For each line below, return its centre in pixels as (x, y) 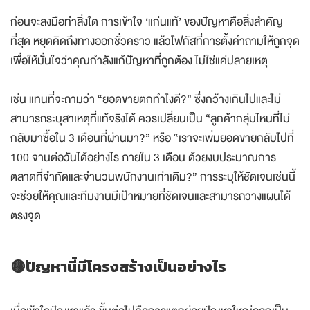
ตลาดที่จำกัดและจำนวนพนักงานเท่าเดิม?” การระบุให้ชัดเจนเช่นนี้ (153, 177)
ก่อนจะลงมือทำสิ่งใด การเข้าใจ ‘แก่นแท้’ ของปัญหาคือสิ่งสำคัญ (147, 22)
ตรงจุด (26, 216)
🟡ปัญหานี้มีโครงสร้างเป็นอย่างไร (118, 267)
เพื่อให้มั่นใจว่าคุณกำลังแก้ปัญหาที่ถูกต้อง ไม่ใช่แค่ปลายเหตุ (139, 61)
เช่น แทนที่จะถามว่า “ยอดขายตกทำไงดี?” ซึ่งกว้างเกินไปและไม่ (146, 100)
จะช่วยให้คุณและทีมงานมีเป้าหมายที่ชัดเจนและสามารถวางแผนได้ (151, 197)
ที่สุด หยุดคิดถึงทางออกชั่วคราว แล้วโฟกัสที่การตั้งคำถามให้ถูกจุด (155, 42)
